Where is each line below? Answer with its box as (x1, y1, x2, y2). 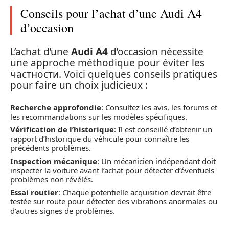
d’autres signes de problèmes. (10, 205, 115, 216)
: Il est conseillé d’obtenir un (114, 124, 212, 134)
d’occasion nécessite (108, 45, 203, 58)
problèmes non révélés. (10, 174, 93, 185)
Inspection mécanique (10, 155, 97, 166)
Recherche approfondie (10, 102, 101, 112)
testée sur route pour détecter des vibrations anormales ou (10, 196, 217, 207)
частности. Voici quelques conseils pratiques (10, 67, 217, 81)
